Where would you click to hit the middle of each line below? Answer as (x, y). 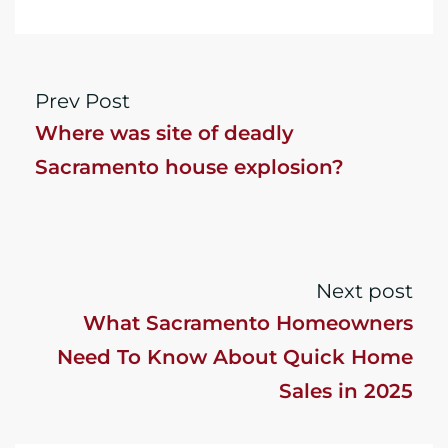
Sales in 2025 (346, 391)
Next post (364, 291)
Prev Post (82, 101)
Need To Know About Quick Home (235, 357)
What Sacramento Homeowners (248, 323)
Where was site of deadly (164, 133)
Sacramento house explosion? (189, 167)
